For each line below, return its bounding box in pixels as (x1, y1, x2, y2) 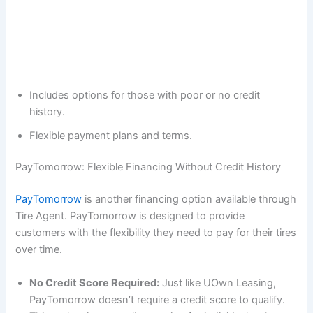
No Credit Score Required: (29, 276, 160, 289)
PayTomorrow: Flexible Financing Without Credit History (15, 161, 282, 174)
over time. (15, 243, 63, 256)
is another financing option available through (82, 193, 297, 206)
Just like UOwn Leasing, (159, 276, 277, 289)
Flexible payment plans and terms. (29, 129, 193, 142)
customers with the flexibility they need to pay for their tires (15, 226, 297, 240)
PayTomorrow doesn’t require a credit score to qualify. (29, 293, 286, 306)
